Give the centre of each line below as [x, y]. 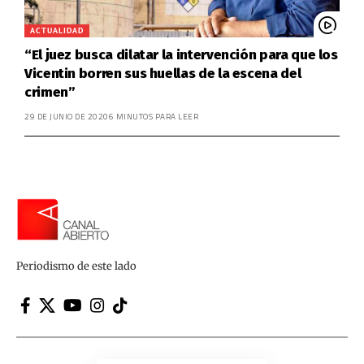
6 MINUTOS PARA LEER [153, 117]
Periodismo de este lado [76, 266]
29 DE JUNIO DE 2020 [67, 117]
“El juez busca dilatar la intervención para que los [181, 55]
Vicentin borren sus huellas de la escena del [163, 74]
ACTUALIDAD [57, 31]
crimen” [50, 93]
